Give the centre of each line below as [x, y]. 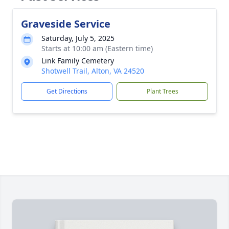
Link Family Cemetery [78, 61]
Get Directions [67, 91]
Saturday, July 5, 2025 [78, 38]
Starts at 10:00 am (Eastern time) [97, 48]
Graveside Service [66, 24]
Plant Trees [162, 91]
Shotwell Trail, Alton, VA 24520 [93, 71]
